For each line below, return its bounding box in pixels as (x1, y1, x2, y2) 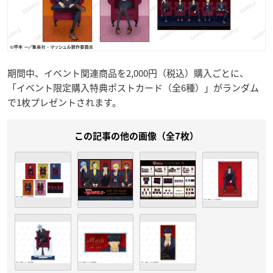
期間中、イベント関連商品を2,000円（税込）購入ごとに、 (7, 66, 249, 80)
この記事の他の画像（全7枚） (74, 131, 199, 141)
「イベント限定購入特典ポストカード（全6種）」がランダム (7, 80, 259, 94)
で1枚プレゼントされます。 (7, 95, 121, 109)
